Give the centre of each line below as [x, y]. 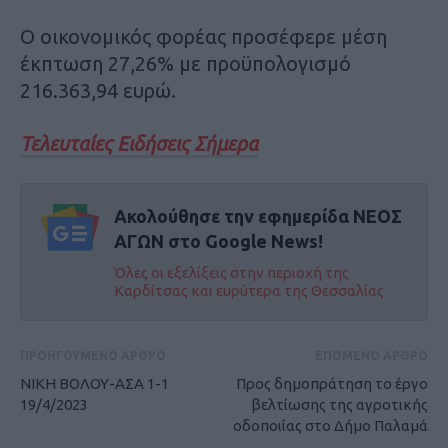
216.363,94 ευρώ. [98, 91]
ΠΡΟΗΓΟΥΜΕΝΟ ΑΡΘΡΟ [93, 356]
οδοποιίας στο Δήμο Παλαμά [330, 426]
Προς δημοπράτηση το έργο [332, 384]
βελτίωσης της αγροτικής [339, 405]
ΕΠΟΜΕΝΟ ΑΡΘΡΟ [371, 356]
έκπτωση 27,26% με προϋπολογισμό [185, 64]
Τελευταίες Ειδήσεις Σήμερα [139, 144]
